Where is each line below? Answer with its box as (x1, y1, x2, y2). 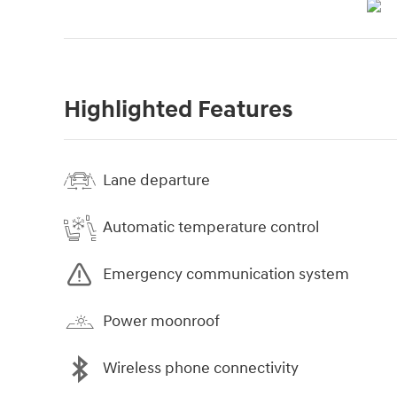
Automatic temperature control (103, 217, 319, 238)
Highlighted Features (64, 94, 292, 125)
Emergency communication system (103, 264, 349, 285)
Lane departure (103, 170, 210, 191)
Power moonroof (103, 311, 220, 332)
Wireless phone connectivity (103, 358, 299, 379)
